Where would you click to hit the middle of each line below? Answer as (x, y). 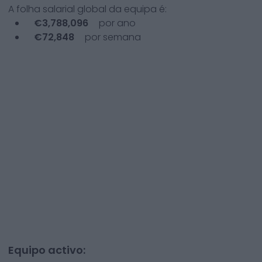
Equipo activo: (47, 250)
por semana (112, 37)
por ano (116, 23)
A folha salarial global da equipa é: (87, 9)
